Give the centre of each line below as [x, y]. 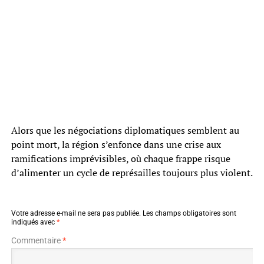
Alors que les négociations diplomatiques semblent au [125, 130]
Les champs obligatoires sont [189, 213]
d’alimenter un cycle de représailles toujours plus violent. [132, 172]
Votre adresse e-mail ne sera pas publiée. [76, 213]
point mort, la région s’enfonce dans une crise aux [116, 144]
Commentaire [37, 240]
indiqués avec [34, 222]
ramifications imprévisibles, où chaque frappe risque [121, 158]
